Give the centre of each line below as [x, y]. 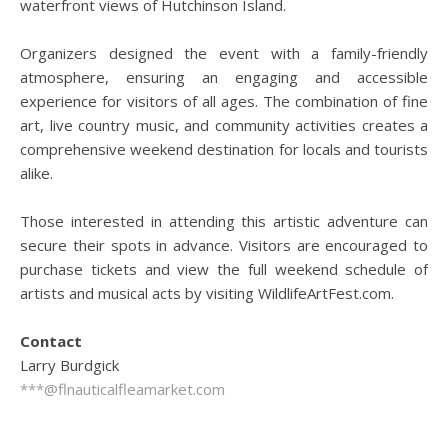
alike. [36, 173]
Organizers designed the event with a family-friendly [224, 53]
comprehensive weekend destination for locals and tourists [224, 149]
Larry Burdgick [69, 365]
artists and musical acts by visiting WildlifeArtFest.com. [207, 293]
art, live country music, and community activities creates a [224, 125]
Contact [51, 341]
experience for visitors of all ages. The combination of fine [224, 101]
